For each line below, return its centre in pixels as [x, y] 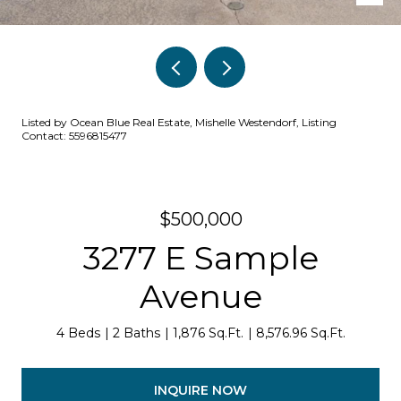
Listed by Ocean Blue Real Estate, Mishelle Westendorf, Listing [179, 122]
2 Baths [136, 333]
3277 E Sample [200, 258]
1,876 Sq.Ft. [208, 333]
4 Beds [78, 333]
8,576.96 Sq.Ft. [300, 333]
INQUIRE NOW [200, 390]
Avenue [200, 296]
